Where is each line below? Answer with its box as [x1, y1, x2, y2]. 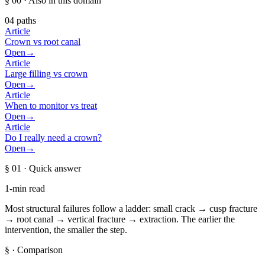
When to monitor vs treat [5, 100, 97, 111]
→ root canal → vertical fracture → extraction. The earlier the [5, 214, 235, 224]
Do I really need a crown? [5, 132, 102, 143]
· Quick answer [21, 163, 81, 173]
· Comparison [9, 244, 63, 255]
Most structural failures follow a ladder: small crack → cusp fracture [5, 203, 257, 214]
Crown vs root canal [5, 36, 80, 47]
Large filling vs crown [5, 68, 88, 79]
